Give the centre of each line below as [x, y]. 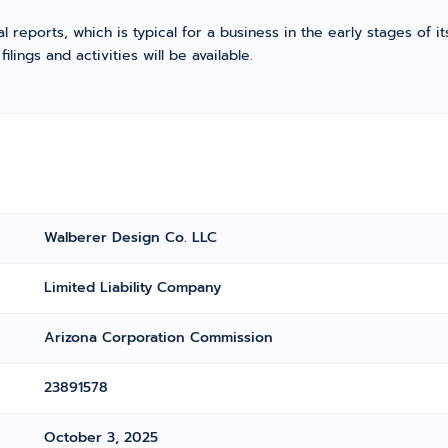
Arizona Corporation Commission [159, 337]
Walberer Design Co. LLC [131, 237]
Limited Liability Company [133, 287]
